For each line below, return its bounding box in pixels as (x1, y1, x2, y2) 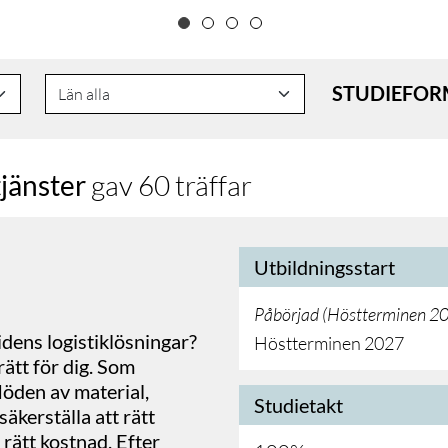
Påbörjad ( (254, 302, 327, 325)
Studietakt (254, 392, 343, 417)
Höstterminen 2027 (254, 331, 404, 354)
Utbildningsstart (254, 254, 395, 279)
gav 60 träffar (86, 167, 252, 202)
